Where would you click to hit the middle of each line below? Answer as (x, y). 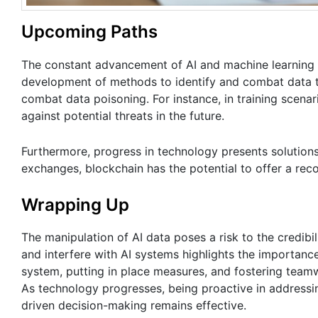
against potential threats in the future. (125, 115)
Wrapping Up (75, 204)
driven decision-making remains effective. (136, 306)
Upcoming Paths (89, 32)
